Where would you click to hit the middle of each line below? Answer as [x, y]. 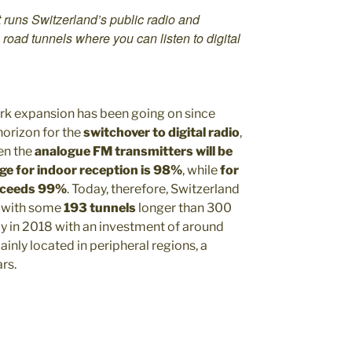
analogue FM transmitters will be [134, 151]
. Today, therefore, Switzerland [153, 189]
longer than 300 [184, 208]
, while [201, 170]
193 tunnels [100, 208]
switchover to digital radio [161, 132]
